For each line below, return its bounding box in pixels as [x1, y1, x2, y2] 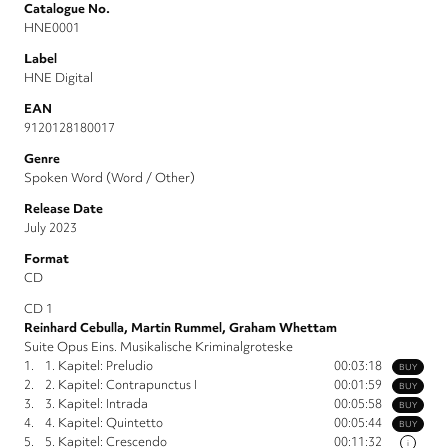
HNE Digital [24, 69, 93, 87]
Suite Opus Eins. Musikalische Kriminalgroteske [24, 338, 293, 356]
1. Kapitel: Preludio [45, 357, 153, 375]
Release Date [24, 200, 103, 218]
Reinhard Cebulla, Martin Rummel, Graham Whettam [24, 319, 337, 337]
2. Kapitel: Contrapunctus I [45, 376, 197, 394]
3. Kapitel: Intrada [45, 395, 148, 413]
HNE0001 [24, 19, 80, 37]
